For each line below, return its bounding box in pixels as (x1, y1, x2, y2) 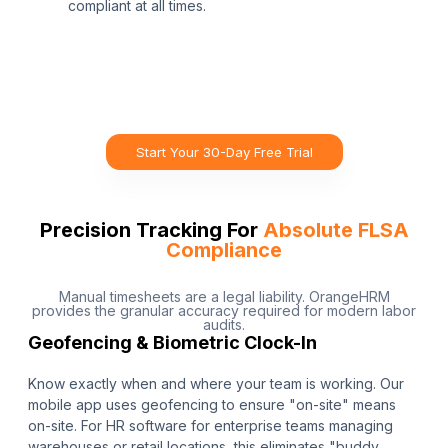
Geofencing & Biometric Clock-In (28, 332, 317, 354)
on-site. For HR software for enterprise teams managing (28, 417, 393, 435)
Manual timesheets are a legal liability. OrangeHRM (58, 288, 390, 306)
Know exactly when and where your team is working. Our (28, 375, 404, 393)
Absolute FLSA (262, 218, 409, 243)
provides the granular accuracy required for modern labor (32, 302, 416, 320)
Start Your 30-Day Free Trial (135, 144, 313, 161)
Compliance (166, 238, 282, 263)
